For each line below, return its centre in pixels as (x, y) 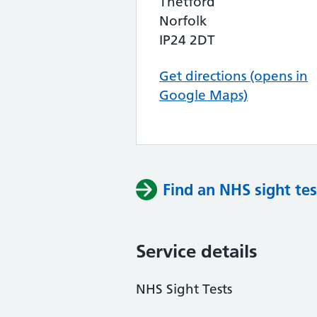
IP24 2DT (187, 40)
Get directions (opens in (234, 76)
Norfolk (183, 21)
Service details (197, 251)
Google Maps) (203, 95)
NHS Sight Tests (184, 289)
